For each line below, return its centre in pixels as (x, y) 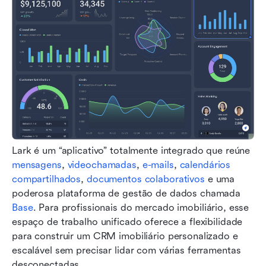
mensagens (37, 164)
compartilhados (47, 179)
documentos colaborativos (145, 179)
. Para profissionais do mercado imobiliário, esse (141, 207)
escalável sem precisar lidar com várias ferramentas (126, 250)
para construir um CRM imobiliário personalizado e (125, 236)
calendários (205, 164)
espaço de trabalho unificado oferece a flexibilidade (127, 221)
